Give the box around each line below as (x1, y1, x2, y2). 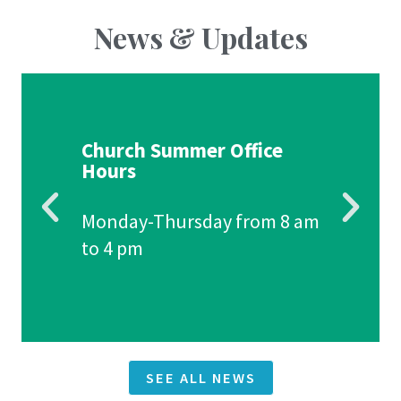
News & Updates (93, 17, 308, 56)
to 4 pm (81, 235, 143, 261)
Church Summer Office (81, 137, 283, 164)
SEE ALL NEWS (145, 368, 256, 387)
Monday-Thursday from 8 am (81, 209, 320, 235)
